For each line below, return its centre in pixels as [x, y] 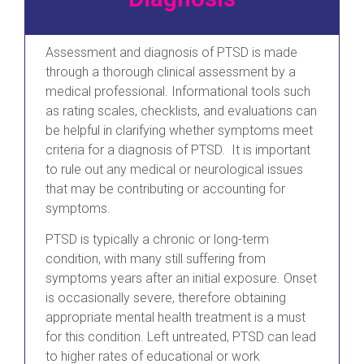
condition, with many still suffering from [156, 259]
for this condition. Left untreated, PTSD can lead [181, 337]
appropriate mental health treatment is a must [175, 318]
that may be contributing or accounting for [165, 188]
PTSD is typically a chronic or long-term [157, 240]
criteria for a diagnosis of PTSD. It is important [178, 149]
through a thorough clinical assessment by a [171, 71]
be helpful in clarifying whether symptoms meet [179, 130]
